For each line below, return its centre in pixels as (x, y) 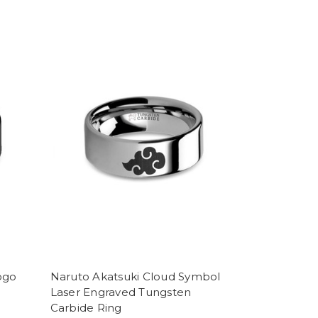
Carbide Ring (86, 308)
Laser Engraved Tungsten (121, 292)
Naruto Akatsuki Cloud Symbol (135, 276)
